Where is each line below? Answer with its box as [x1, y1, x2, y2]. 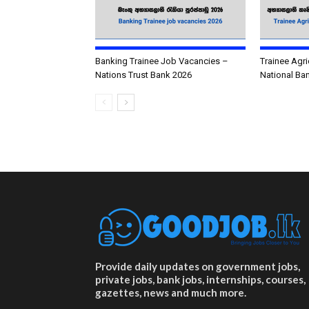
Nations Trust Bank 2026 [95, 70, 192, 80]
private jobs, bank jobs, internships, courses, [95, 273, 306, 286]
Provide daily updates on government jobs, [95, 260, 300, 272]
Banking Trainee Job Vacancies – [95, 56, 228, 66]
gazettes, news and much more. [95, 286, 246, 299]
